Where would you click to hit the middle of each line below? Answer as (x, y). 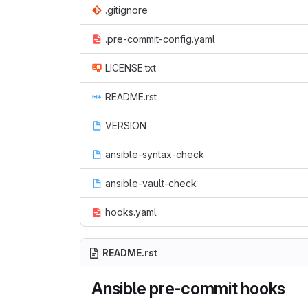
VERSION (126, 125)
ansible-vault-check (151, 183)
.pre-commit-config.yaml (160, 39)
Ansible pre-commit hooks (189, 288)
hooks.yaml (131, 212)
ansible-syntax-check (155, 154)
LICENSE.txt (131, 68)
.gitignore (126, 10)
